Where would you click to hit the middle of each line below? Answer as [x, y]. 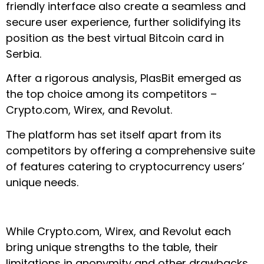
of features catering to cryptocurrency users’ [125, 166]
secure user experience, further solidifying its [123, 22]
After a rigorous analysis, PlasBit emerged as [124, 78]
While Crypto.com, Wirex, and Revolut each [118, 231]
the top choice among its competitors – [111, 94]
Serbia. [24, 54]
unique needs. [42, 182]
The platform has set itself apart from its [114, 134]
